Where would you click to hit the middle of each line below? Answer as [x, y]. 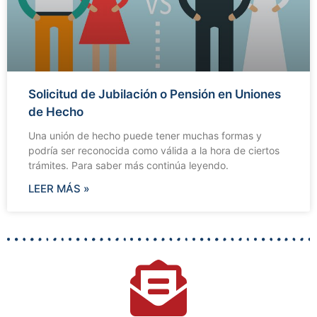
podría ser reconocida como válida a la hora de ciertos [154, 150]
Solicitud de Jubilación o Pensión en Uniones [155, 94]
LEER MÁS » [59, 188]
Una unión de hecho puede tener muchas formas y [145, 135]
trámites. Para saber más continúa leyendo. [128, 165]
